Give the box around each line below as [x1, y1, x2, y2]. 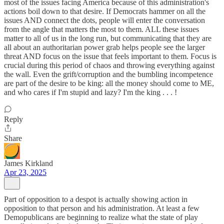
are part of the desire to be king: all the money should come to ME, [4, 79, 214, 87]
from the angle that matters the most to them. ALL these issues [4, 25, 199, 33]
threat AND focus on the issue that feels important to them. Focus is [4, 52, 216, 60]
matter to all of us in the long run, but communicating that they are [4, 34, 211, 42]
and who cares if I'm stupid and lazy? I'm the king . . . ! [4, 88, 177, 96]
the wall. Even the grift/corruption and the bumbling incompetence [4, 70, 213, 78]
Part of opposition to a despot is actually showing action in [4, 195, 187, 203]
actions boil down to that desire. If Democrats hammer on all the [4, 7, 205, 15]
